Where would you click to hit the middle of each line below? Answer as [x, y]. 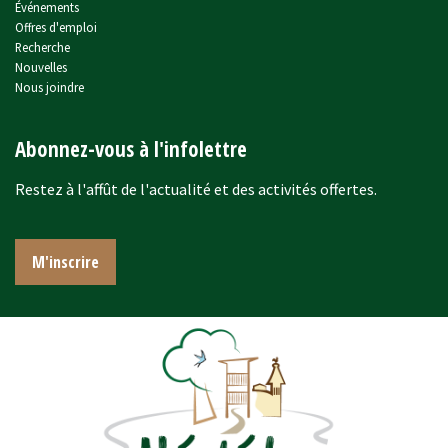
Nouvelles [41, 66]
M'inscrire [65, 262]
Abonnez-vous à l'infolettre [131, 148]
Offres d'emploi [56, 26]
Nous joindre [49, 86]
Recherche [42, 46]
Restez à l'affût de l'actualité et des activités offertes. [196, 188]
